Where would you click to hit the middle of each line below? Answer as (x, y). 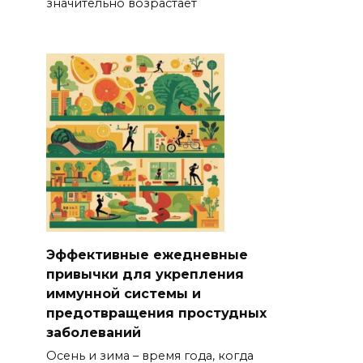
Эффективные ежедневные (147, 254)
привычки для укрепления (145, 274)
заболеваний (93, 332)
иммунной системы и (123, 293)
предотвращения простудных (156, 313)
